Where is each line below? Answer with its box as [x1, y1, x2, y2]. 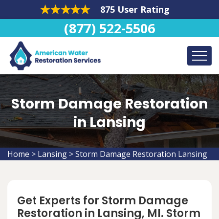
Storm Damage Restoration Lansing [75, 149, 207, 159]
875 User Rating [100, 3, 170, 15]
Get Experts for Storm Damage [17, 193, 188, 208]
